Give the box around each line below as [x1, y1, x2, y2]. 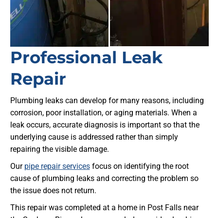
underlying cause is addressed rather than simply [10, 132, 178, 142]
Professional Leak [10, 47, 163, 68]
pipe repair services [24, 161, 90, 171]
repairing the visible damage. [10, 144, 109, 154]
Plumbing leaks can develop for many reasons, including [10, 95, 204, 105]
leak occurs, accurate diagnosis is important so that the [10, 120, 200, 129]
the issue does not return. [10, 185, 96, 195]
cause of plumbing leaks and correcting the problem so [10, 173, 199, 183]
